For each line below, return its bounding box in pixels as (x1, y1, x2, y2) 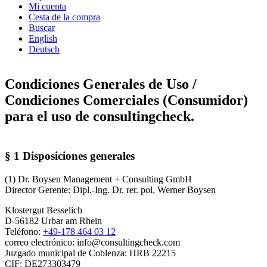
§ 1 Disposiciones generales (5, 149, 135, 162)
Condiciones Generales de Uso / (5, 76, 197, 92)
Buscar (29, 23, 55, 33)
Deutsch (29, 44, 60, 54)
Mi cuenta (29, 1, 66, 11)
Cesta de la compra (29, 12, 100, 22)
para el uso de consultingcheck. (5, 108, 194, 124)
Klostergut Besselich (5, 204, 82, 215)
